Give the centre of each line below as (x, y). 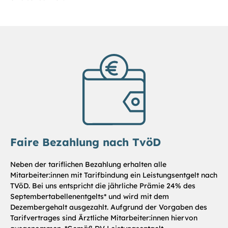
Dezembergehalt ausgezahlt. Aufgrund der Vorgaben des (109, 207)
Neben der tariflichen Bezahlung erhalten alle (88, 165)
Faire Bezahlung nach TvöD (85, 142)
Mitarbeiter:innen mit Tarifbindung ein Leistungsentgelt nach (114, 175)
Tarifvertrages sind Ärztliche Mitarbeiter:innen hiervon (104, 218)
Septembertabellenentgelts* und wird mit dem (90, 197)
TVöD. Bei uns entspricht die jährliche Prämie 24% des (103, 186)
